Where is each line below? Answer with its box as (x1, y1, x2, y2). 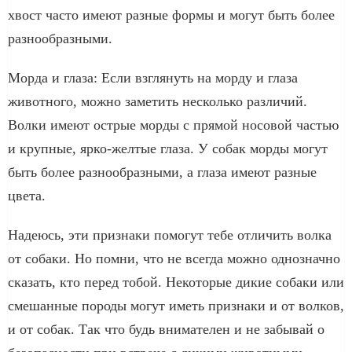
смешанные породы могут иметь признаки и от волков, (8, 297, 344, 313)
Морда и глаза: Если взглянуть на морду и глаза (8, 69, 298, 86)
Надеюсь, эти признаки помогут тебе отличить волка (8, 226, 332, 243)
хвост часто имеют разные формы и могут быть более (8, 6, 335, 23)
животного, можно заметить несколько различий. (8, 93, 307, 109)
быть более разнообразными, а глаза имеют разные (8, 163, 317, 180)
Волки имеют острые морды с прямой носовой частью (8, 116, 339, 133)
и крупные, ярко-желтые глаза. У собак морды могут (8, 140, 328, 156)
